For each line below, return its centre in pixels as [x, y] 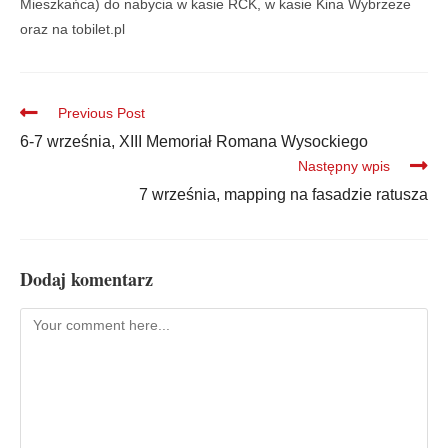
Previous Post [101, 112]
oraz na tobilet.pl [72, 28]
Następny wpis [344, 165]
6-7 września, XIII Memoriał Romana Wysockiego [194, 141]
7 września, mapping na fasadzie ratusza [283, 194]
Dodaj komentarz [86, 278]
